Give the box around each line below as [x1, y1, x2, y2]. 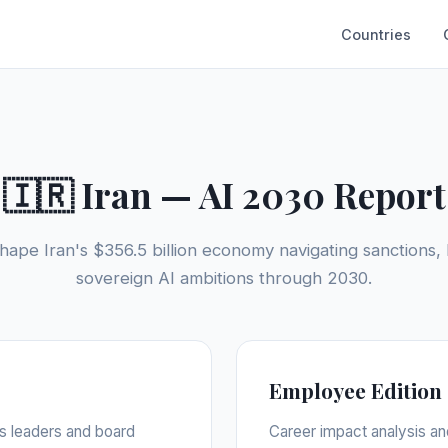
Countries [341, 25, 411, 43]
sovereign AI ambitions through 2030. [76, 268, 372, 288]
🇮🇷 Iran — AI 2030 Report [2, 171, 446, 218]
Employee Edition [269, 376, 442, 404]
